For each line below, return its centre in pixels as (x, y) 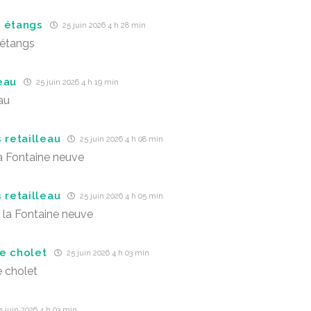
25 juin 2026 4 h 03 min (107, 253)
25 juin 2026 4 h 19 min (76, 82)
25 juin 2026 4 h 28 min (103, 25)
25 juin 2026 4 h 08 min (121, 139)
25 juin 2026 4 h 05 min (121, 196)
